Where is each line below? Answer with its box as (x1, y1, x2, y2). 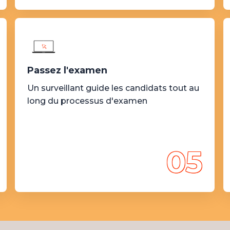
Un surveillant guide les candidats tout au (27, 83, 200, 93)
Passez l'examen (27, 65, 108, 76)
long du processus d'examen (27, 96, 148, 106)
